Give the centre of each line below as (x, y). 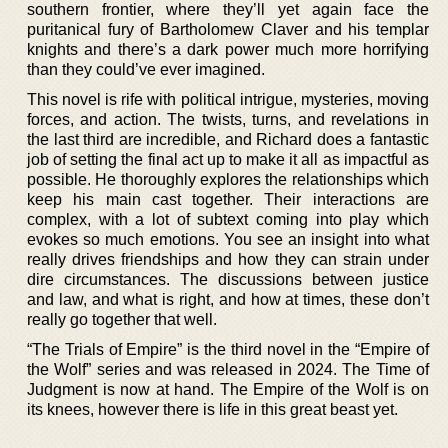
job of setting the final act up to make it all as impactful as (228, 159)
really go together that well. (122, 319)
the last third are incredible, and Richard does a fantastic (228, 139)
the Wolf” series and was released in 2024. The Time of (228, 369)
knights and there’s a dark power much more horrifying (228, 49)
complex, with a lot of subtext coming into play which (228, 219)
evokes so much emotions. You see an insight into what (228, 239)
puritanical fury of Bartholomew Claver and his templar (228, 29)
